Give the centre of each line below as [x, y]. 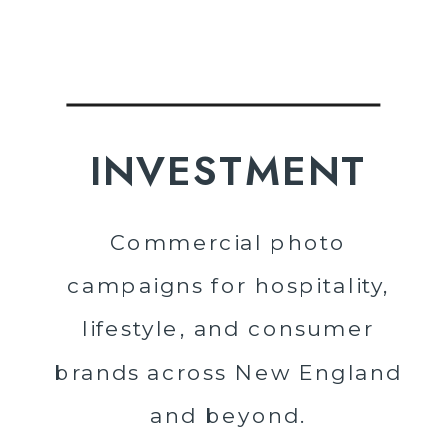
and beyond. [228, 415]
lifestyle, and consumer [228, 328]
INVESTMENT [228, 171]
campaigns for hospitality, [228, 285]
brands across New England [228, 372]
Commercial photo [228, 241]
